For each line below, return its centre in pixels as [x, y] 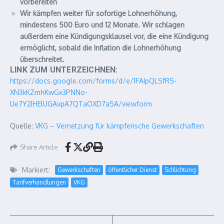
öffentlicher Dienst [132, 169]
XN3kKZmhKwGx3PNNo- [49, 92]
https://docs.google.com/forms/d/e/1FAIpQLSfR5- [93, 81]
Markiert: [36, 170]
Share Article [39, 147]
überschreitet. [42, 59]
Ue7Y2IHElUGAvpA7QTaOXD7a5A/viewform [81, 104]
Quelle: [22, 126]
